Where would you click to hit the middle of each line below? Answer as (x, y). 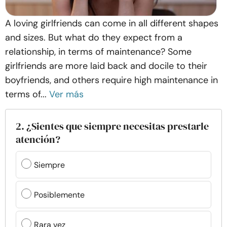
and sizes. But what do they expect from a (94, 37)
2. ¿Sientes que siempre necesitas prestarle (112, 126)
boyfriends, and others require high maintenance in (111, 80)
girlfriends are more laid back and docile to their (106, 66)
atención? (38, 139)
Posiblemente (59, 195)
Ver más (66, 94)
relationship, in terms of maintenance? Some (98, 52)
